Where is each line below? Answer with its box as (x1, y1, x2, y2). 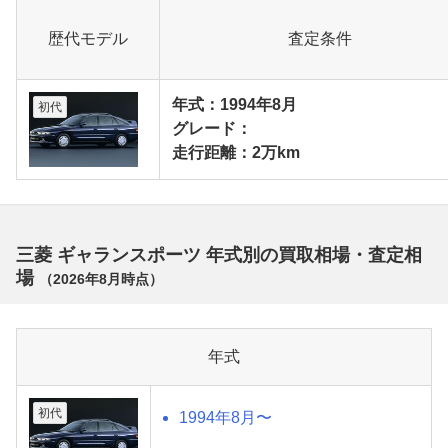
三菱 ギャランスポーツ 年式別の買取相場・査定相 (16, 244, 422, 265)
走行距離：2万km (172, 143, 300, 161)
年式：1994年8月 (172, 95, 297, 113)
